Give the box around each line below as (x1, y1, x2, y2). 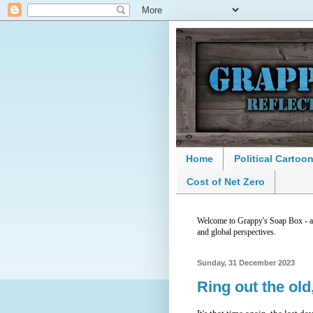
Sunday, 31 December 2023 (197, 258, 295, 267)
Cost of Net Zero (187, 176, 265, 188)
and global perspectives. (197, 226, 276, 237)
